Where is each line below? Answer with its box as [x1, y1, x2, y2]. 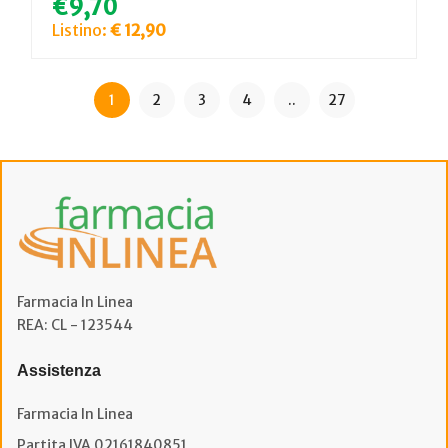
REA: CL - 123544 [17, 315, 133, 334]
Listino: [52, 19, 110, 40]
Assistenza [17, 361, 101, 379]
